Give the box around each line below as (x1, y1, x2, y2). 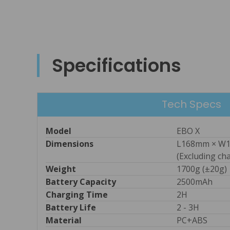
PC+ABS (176, 215, 207, 226)
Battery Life (46, 202, 96, 214)
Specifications (52, 53, 181, 79)
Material (46, 215, 82, 226)
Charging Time (46, 189, 108, 201)
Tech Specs (161, 97, 221, 112)
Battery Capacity (46, 176, 116, 188)
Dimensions (46, 138, 93, 150)
